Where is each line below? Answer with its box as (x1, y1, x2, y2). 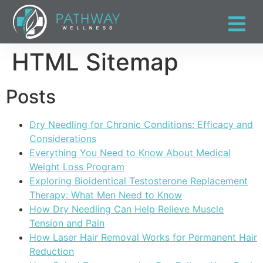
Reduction (29, 245, 74, 258)
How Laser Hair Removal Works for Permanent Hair (29, 231, 257, 244)
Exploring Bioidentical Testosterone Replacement (29, 175, 248, 187)
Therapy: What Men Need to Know (29, 189, 182, 201)
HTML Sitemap (12, 48, 178, 77)
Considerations (29, 133, 96, 145)
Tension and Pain (29, 217, 104, 230)
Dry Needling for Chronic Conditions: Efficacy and (29, 119, 253, 131)
